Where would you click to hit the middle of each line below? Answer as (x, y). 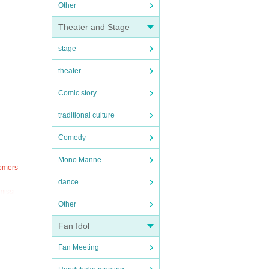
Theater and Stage (94, 27)
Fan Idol (74, 226)
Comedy (72, 138)
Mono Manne (80, 160)
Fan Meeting (79, 247)
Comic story (77, 93)
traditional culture (86, 115)
